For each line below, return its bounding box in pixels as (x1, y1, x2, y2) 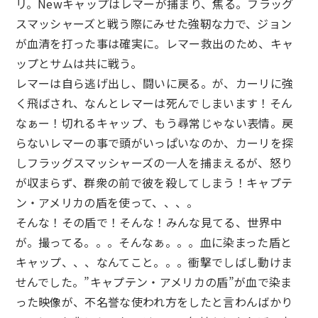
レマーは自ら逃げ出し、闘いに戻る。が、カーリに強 (15, 74, 294, 92)
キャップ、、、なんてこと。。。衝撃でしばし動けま (15, 253, 293, 270)
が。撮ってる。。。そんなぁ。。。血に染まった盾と (15, 233, 292, 251)
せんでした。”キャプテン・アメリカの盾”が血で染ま (15, 273, 292, 290)
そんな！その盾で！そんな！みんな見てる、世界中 (15, 213, 282, 231)
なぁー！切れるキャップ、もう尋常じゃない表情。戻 (15, 114, 294, 131)
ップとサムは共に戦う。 (15, 54, 143, 72)
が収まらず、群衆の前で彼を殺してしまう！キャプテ (15, 173, 293, 191)
